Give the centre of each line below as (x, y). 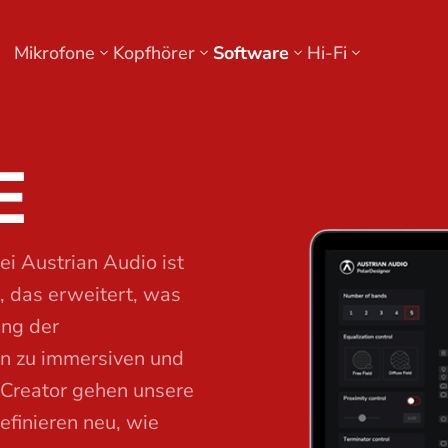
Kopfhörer (154, 53)
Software (251, 53)
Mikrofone (55, 53)
